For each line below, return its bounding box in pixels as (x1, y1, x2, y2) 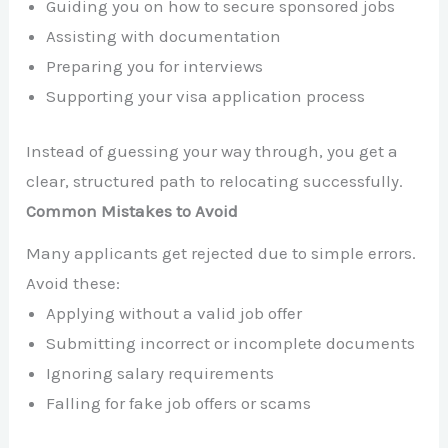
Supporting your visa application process (46, 85, 366, 106)
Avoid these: (26, 273, 121, 294)
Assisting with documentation (46, 25, 282, 46)
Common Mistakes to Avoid (26, 201, 239, 222)
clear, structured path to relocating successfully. (26, 171, 404, 192)
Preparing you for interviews (46, 55, 264, 76)
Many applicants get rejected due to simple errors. (26, 243, 417, 264)
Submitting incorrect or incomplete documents (46, 333, 416, 354)
